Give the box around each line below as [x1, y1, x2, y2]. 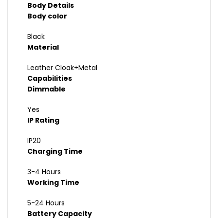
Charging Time [27, 146, 83, 157]
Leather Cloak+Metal [27, 63, 97, 73]
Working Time [27, 178, 79, 188]
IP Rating [27, 115, 59, 126]
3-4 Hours [27, 167, 61, 177]
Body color [27, 11, 67, 21]
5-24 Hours [27, 198, 65, 208]
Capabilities [27, 73, 72, 84]
